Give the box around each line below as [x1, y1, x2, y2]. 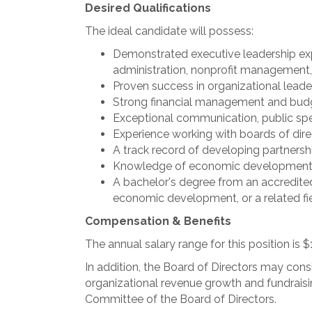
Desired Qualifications [85, 1, 211, 15]
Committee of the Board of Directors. [85, 292, 276, 306]
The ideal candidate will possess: [85, 24, 253, 38]
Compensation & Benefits [85, 214, 231, 228]
